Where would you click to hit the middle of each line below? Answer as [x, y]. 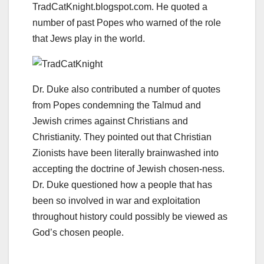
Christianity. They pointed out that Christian [122, 137]
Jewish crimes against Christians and [110, 121]
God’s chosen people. [78, 233]
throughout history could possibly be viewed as [130, 217]
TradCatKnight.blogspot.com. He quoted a [120, 7]
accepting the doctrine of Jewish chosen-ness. [128, 169]
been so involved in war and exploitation [116, 201]
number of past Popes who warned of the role [127, 23]
